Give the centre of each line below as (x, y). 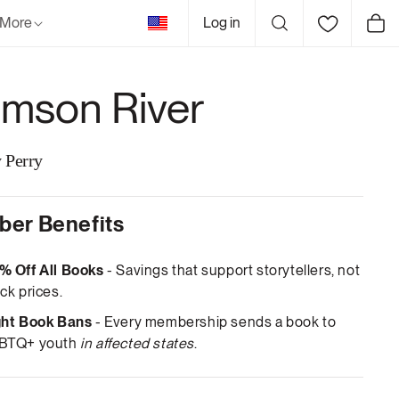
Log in (222, 23)
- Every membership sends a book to (214, 322)
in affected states (138, 343)
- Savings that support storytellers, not (232, 270)
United (175, 19)
